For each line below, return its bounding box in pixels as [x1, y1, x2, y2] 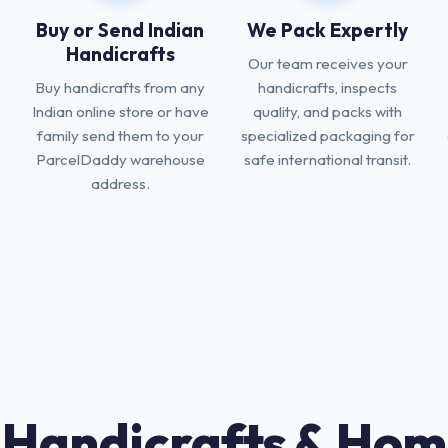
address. [90, 174, 150, 193]
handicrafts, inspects [258, 78, 398, 97]
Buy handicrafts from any [35, 78, 206, 97]
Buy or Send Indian [36, 18, 205, 42]
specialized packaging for [240, 126, 415, 145]
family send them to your [36, 126, 204, 145]
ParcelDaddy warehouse [35, 150, 205, 169]
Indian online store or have [31, 102, 209, 121]
